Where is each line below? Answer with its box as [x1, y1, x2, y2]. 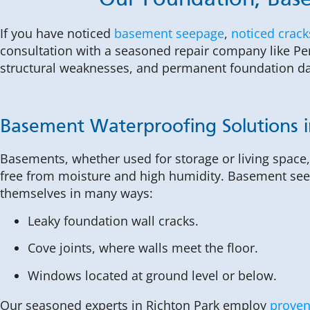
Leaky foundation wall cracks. [28, 212, 199, 229]
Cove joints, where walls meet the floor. [28, 239, 258, 257]
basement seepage [114, 25, 224, 42]
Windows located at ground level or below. [28, 266, 277, 284]
